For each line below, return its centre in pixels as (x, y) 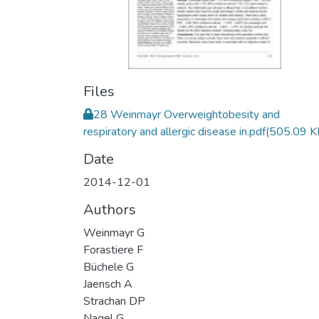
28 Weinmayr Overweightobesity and (187, 115)
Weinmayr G (114, 233)
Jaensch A (108, 284)
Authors (110, 210)
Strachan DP (114, 301)
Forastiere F (113, 250)
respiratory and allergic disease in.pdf (174, 132)
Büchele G (109, 267)
